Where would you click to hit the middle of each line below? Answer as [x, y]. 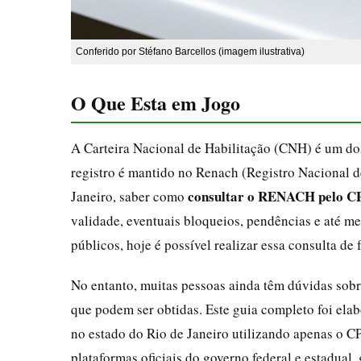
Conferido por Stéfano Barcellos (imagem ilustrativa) [190, 51]
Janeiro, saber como [129, 196]
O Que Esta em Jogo [156, 102]
